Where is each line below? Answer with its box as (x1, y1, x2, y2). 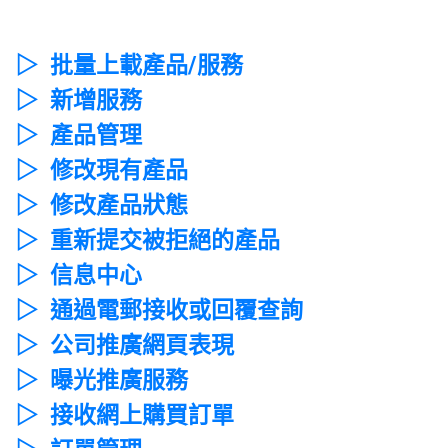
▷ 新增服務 (15, 87, 160, 114)
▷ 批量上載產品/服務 (15, 52, 255, 79)
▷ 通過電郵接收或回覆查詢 (15, 297, 303, 324)
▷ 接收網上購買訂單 (15, 402, 234, 429)
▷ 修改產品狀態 (15, 192, 206, 219)
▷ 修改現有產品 (15, 157, 206, 184)
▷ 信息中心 (15, 262, 142, 289)
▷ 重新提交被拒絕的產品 (15, 227, 298, 254)
